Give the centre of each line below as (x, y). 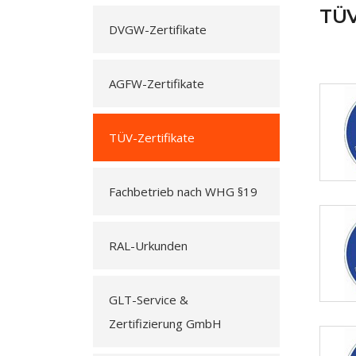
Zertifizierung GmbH (165, 323)
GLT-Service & (149, 300)
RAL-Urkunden (148, 246)
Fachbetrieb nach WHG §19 (183, 192)
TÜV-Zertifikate (152, 137)
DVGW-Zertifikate (158, 29)
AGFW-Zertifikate (157, 83)
